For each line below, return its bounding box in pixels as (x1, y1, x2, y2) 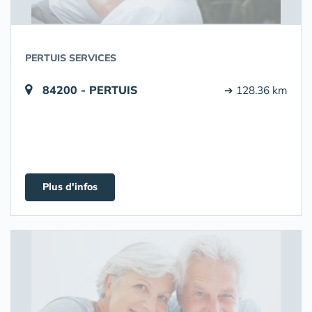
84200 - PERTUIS (42, 83, 138, 97)
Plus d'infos (42, 180, 97, 193)
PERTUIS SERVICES (25, 52, 116, 64)
